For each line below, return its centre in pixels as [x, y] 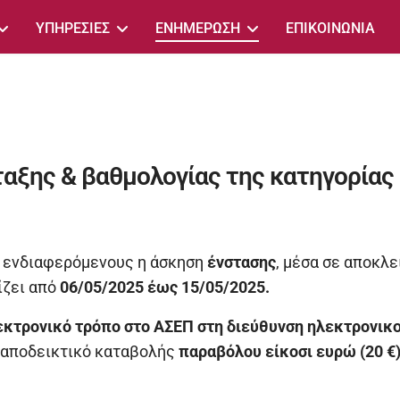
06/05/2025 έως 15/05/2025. [163, 287]
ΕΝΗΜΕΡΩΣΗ [198, 28]
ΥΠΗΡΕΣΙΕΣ [73, 28]
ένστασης [240, 262]
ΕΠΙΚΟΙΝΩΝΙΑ [331, 28]
